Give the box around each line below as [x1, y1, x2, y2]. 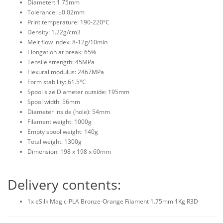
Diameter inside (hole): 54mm [27, 108, 110, 116]
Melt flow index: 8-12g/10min [27, 38, 108, 46]
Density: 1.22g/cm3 [27, 28, 81, 36]
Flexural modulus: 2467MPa [27, 68, 104, 76]
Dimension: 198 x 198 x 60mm [27, 147, 111, 156]
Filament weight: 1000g [27, 117, 92, 126]
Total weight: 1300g [27, 137, 82, 146]
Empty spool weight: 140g [27, 127, 100, 136]
